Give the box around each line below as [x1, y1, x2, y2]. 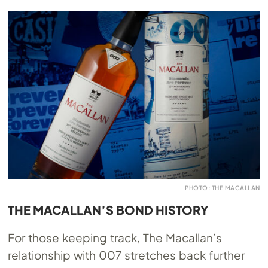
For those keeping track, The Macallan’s [8, 230, 222, 245]
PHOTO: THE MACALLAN [185, 184, 260, 192]
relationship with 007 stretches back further [8, 248, 245, 263]
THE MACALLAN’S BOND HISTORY [8, 202, 209, 218]
